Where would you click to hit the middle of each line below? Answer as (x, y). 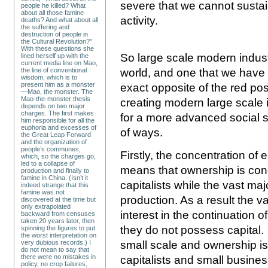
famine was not (43, 192)
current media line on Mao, (60, 63)
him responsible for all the (58, 120)
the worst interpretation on (59, 235)
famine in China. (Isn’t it (55, 177)
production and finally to (55, 170)
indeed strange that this (55, 185)
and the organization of (54, 141)
